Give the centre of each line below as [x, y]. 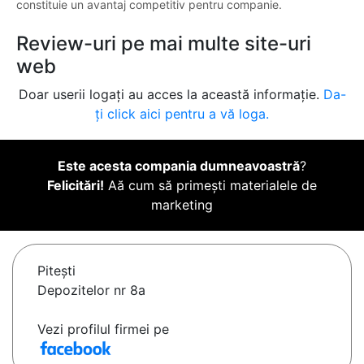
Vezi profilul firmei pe [103, 329]
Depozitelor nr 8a [91, 290]
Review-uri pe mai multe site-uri [164, 44]
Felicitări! [76, 186]
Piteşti [56, 271]
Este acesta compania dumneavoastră [179, 166]
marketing [182, 205]
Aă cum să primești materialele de [210, 186]
